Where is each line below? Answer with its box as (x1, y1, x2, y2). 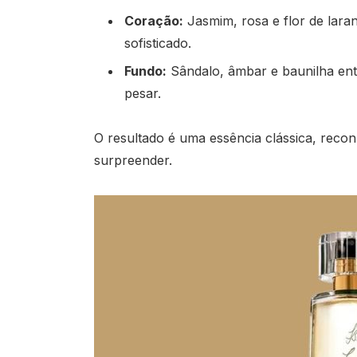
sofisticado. (124, 34, 191, 51)
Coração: (124, 12, 183, 29)
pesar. (124, 84, 161, 101)
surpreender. (93, 152, 172, 169)
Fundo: (124, 62, 167, 79)
